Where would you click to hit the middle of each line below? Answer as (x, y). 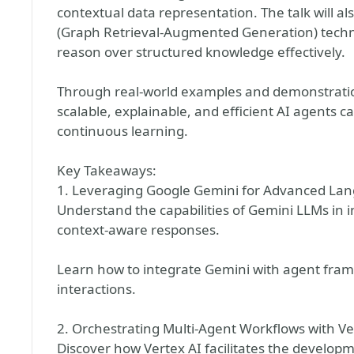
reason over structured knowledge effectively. (201, 52)
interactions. (96, 289)
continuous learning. (122, 131)
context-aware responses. (138, 230)
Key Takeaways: (107, 170)
